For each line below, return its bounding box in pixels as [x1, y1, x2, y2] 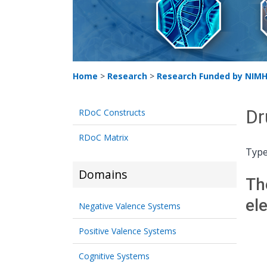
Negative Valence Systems [79, 200, 181, 212]
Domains [79, 166, 127, 182]
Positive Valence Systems [79, 225, 176, 237]
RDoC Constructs [79, 107, 145, 118]
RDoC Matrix [79, 132, 128, 143]
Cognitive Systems [79, 250, 150, 262]
